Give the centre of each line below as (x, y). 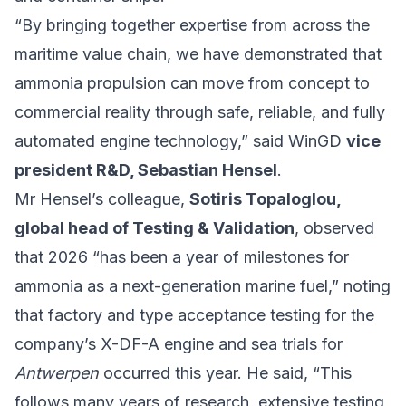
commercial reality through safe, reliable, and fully (200, 111)
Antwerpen (57, 372)
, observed (334, 227)
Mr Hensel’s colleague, (102, 198)
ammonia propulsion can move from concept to (192, 82)
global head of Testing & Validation (155, 227)
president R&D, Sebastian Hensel (146, 169)
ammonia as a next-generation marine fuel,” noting (203, 285)
